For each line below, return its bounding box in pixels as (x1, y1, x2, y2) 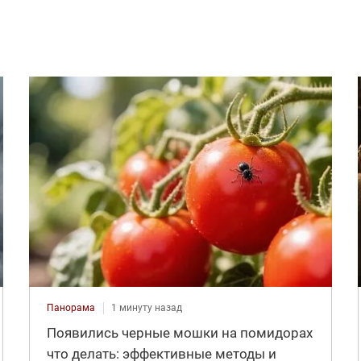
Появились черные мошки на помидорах (46, 324, 313, 341)
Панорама (46, 301, 95, 313)
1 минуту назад (110, 301, 182, 313)
